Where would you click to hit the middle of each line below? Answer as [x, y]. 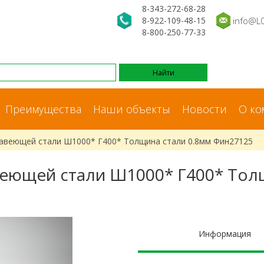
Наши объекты [132, 109]
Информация [225, 233]
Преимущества [43, 109]
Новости [204, 109]
